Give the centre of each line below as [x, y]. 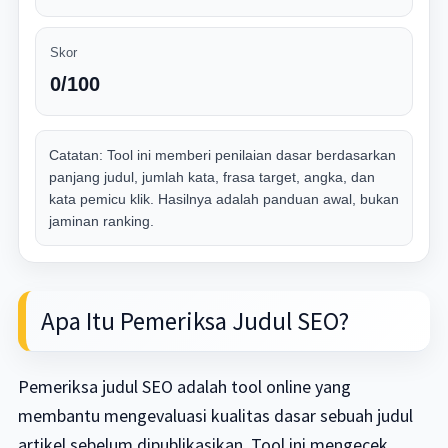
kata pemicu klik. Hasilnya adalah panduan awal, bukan [223, 199]
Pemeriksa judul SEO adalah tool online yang [184, 386]
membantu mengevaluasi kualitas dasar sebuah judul [215, 415]
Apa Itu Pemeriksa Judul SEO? [194, 321]
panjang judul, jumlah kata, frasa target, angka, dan [211, 177]
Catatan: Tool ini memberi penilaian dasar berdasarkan [222, 155]
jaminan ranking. [101, 221]
